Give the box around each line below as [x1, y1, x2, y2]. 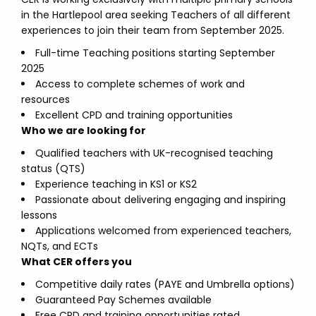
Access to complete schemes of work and [35, 77, 245, 91]
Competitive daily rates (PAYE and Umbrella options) [35, 277, 295, 291]
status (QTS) [21, 162, 85, 176]
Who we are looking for [21, 123, 146, 138]
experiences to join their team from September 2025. [21, 23, 284, 37]
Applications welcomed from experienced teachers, [35, 224, 291, 238]
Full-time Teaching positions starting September [35, 46, 275, 60]
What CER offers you [21, 255, 132, 269]
